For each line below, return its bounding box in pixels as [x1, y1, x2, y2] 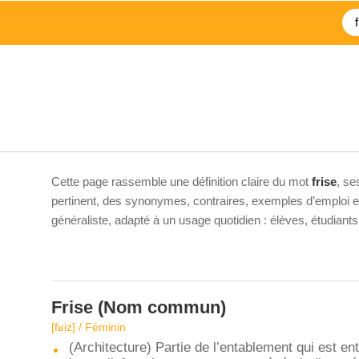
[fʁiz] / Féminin [51, 321, 126, 333]
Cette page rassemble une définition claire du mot [51, 175, 312, 188]
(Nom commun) [93, 297, 226, 317]
